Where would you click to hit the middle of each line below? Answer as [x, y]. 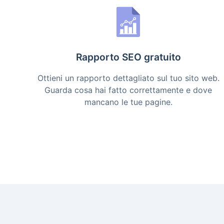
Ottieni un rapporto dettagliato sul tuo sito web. [128, 78]
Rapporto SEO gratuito [128, 57]
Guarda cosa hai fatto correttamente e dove [128, 90]
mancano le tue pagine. [128, 102]
